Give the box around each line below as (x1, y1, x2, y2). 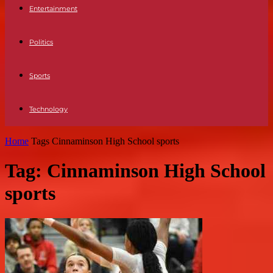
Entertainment (29, 4, 77, 13)
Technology (29, 105, 68, 113)
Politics (29, 38, 53, 46)
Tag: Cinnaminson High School (5, 160, 266, 182)
